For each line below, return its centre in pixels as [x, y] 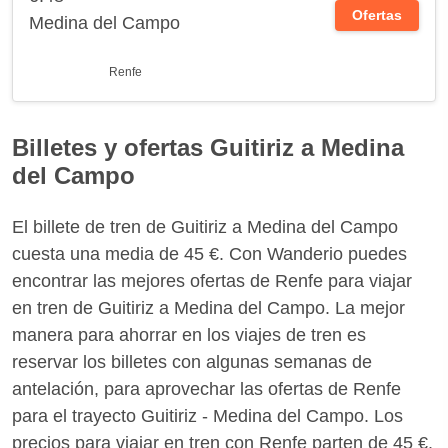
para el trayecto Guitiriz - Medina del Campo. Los [207, 415]
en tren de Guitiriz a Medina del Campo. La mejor [208, 307]
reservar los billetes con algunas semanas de [192, 361]
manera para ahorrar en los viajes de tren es [189, 334]
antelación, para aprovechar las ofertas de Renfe [206, 388]
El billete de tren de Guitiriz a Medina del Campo [205, 226]
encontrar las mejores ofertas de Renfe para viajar [212, 280]
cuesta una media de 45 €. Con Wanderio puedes [209, 253]
